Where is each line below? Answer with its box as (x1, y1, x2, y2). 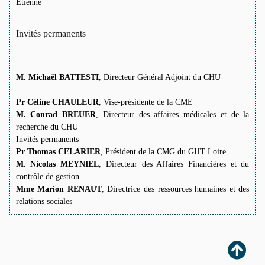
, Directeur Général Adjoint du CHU (98, 72, 221, 82)
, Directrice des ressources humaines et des (101, 184, 250, 194)
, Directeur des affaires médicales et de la (96, 109, 250, 119)
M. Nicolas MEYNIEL (15, 159, 99, 169)
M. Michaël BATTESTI (15, 72, 99, 82)
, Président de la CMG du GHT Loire (100, 147, 226, 157)
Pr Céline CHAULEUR (15, 97, 99, 107)
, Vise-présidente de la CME (98, 97, 193, 107)
